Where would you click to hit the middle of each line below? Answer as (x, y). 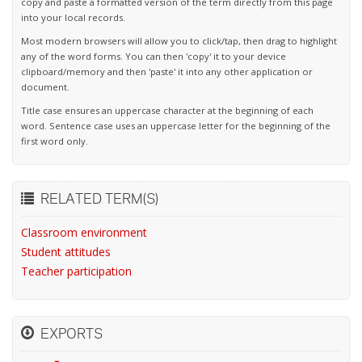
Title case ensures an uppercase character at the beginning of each (167, 110)
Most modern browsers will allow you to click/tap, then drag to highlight (179, 41)
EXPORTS (68, 333)
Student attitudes (66, 252)
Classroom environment (84, 232)
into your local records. (73, 17)
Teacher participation (76, 271)
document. (45, 87)
